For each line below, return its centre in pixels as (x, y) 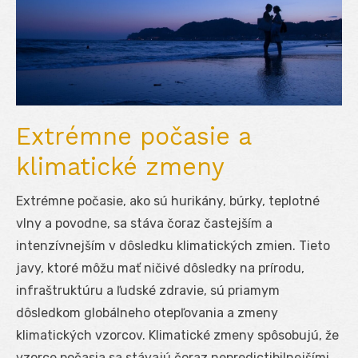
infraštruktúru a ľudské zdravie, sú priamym (148, 290)
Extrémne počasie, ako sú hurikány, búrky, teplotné (168, 201)
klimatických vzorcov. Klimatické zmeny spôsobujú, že (177, 335)
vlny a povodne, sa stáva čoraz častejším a (144, 223)
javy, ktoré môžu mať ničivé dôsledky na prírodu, (160, 268)
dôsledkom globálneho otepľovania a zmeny (147, 312)
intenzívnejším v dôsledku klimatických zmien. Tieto (173, 245)
